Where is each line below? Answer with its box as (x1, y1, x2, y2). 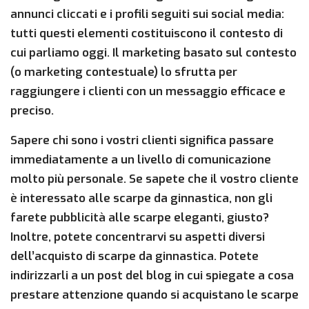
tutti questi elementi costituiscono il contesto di (10, 26, 283, 42)
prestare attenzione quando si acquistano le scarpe (10, 287, 299, 303)
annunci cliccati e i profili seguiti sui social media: (10, 6, 284, 23)
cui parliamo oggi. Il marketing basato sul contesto (10, 45, 297, 61)
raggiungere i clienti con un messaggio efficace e (10, 83, 286, 100)
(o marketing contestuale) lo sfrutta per (10, 64, 237, 81)
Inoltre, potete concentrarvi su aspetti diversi (10, 229, 265, 246)
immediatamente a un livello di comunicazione (10, 152, 271, 168)
